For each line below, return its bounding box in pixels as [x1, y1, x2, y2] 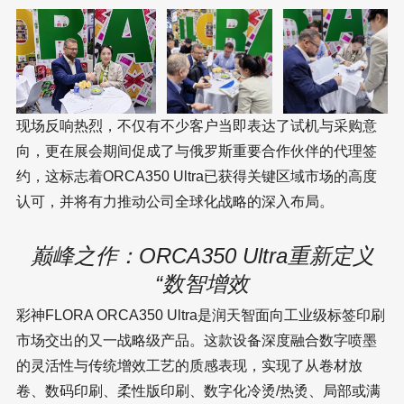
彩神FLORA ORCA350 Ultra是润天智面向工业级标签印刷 [16, 308, 385, 323]
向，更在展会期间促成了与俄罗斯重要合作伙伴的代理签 [16, 143, 377, 159]
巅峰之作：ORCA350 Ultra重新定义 [30, 243, 374, 268]
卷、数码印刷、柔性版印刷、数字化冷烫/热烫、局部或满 [16, 383, 381, 399]
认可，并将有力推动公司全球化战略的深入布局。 [16, 194, 334, 209]
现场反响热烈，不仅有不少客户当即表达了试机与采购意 [16, 118, 377, 133]
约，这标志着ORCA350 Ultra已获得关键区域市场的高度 [16, 169, 377, 184]
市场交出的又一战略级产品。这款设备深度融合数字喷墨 [16, 333, 377, 348]
